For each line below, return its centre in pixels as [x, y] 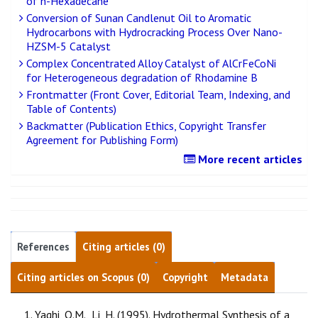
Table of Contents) [71, 109]
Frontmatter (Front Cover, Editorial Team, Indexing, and [157, 95]
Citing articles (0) [124, 247]
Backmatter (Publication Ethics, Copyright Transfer [145, 126]
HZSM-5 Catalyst [68, 46]
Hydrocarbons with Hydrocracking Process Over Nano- [154, 32]
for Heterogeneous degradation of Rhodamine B [142, 78]
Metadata [245, 278]
